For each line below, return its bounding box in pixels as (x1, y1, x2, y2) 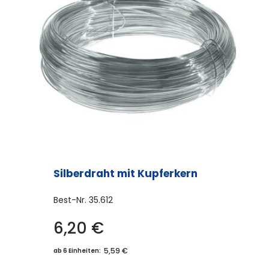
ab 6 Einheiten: (53, 246, 101, 256)
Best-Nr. (53, 194, 89, 207)
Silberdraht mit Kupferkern (53, 166, 198, 181)
